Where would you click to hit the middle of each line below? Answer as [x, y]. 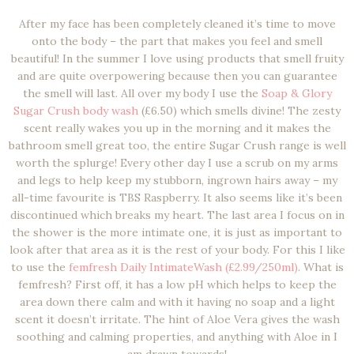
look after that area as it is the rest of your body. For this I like [177, 250]
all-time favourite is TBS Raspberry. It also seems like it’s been [177, 198]
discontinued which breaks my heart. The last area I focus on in [177, 215]
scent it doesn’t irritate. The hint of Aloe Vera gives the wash [177, 320]
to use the [40, 267]
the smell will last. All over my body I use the [142, 94]
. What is [320, 267]
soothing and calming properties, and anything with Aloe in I [177, 337]
